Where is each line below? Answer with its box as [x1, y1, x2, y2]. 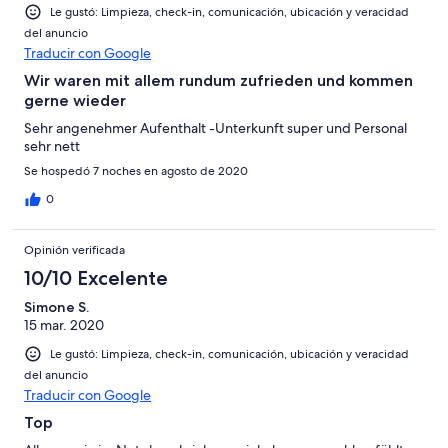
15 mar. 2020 [24, 315, 104, 334]
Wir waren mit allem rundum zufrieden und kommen [24, 70, 413, 90]
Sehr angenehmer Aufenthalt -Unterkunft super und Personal [24, 118, 407, 137]
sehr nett [24, 136, 80, 155]
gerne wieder [24, 90, 126, 110]
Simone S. [24, 297, 89, 316]
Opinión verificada [24, 241, 125, 258]
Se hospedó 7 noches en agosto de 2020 [24, 162, 248, 179]
